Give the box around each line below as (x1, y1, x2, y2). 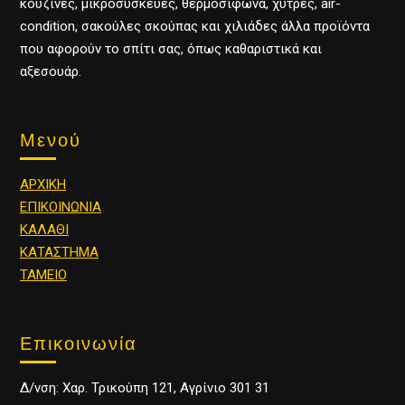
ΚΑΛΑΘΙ (20, 221, 69, 238)
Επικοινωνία (20, 331, 137, 354)
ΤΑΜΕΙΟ (20, 266, 67, 283)
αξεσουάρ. (20, 62, 81, 80)
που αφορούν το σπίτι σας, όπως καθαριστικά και (20, 40, 322, 57)
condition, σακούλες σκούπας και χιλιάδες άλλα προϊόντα (20, 17, 370, 34)
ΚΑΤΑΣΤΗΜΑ (20, 243, 99, 260)
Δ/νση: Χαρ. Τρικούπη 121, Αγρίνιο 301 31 (20, 379, 269, 396)
